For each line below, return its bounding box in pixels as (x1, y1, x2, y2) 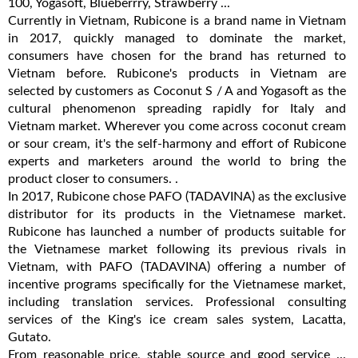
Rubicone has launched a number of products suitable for (8, 225, 346, 238)
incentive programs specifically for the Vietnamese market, (8, 277, 346, 291)
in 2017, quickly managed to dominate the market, (8, 31, 346, 45)
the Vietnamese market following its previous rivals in (8, 242, 346, 256)
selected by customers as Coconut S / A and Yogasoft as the (8, 84, 346, 97)
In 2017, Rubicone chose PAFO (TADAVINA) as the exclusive (8, 189, 346, 203)
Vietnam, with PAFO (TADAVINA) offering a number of (8, 260, 346, 273)
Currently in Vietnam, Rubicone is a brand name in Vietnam (8, 14, 346, 27)
